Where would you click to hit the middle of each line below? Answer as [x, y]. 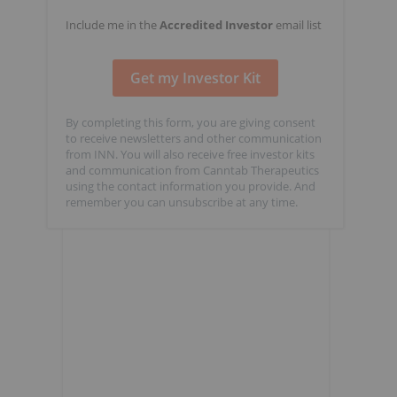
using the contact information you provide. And [191, 186]
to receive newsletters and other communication [194, 138]
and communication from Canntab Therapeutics [192, 170]
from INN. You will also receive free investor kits [190, 154]
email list [297, 25]
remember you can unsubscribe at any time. [182, 202]
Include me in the [113, 25]
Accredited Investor [216, 25]
